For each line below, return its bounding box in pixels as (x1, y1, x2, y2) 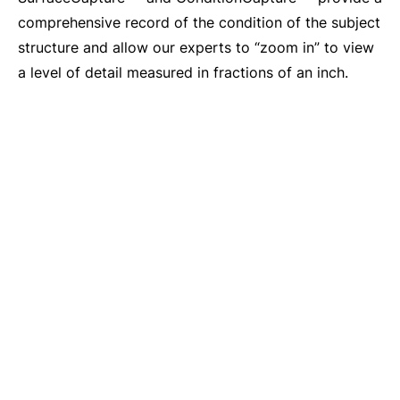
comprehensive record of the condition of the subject (18, 13, 380, 31)
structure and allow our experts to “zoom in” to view (18, 38, 374, 56)
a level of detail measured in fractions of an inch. (18, 63, 348, 81)
